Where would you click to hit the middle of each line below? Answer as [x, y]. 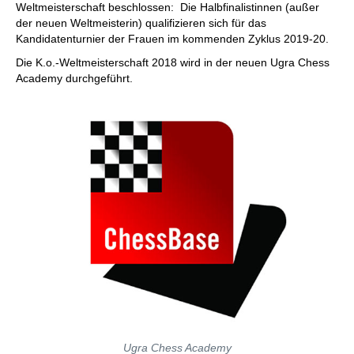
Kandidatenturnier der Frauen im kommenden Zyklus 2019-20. [174, 39]
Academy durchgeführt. [74, 78]
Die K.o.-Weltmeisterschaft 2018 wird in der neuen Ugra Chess [173, 62]
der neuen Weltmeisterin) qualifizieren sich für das [141, 23]
